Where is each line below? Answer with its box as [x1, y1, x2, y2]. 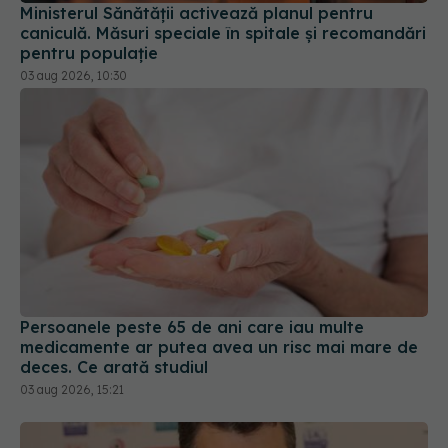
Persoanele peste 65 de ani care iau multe [20, 317, 364, 338]
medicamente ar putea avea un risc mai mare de [20, 337, 418, 358]
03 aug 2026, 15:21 [20, 382, 124, 398]
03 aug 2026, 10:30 [20, 67, 127, 83]
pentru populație [20, 42, 158, 63]
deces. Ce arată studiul [20, 357, 208, 378]
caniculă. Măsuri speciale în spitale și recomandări [20, 22, 426, 43]
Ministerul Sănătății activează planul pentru [20, 2, 373, 23]
